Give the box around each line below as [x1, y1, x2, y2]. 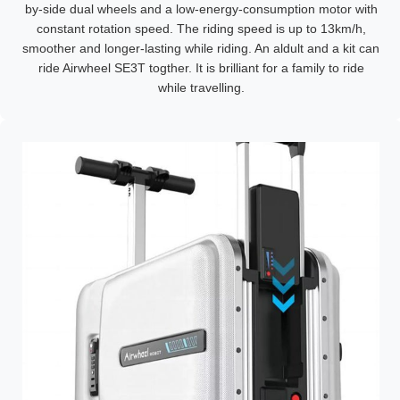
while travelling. [157, 80, 245, 95]
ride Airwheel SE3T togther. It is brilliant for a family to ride [37, 61, 364, 75]
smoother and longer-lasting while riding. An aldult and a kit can [22, 41, 379, 55]
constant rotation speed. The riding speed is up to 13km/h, [36, 21, 366, 36]
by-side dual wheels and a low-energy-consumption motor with [24, 2, 378, 16]
